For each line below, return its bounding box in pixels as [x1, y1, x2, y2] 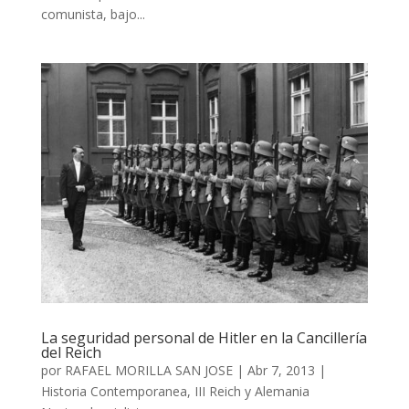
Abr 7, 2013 [246, 361, 315, 379]
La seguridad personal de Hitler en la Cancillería [40, 327, 367, 348]
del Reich [40, 341, 101, 362]
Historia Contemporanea [40, 382, 187, 400]
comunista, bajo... [40, 5, 145, 24]
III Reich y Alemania [194, 382, 309, 400]
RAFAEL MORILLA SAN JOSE [64, 361, 233, 379]
